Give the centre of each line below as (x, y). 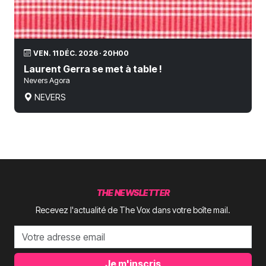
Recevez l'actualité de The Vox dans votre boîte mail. (133, 210)
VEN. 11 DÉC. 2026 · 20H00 (81, 53)
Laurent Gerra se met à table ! (93, 69)
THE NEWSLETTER (133, 192)
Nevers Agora (47, 80)
